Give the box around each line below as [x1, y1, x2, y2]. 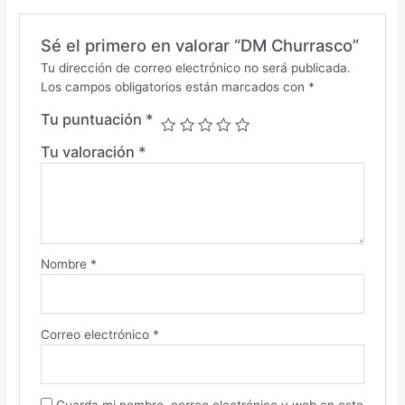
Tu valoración [40, 143, 138, 162]
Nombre [40, 257, 90, 272]
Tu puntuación [40, 110, 146, 129]
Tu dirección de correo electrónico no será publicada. [40, 61, 351, 76]
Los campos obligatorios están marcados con [40, 80, 308, 95]
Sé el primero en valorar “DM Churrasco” [40, 35, 359, 56]
